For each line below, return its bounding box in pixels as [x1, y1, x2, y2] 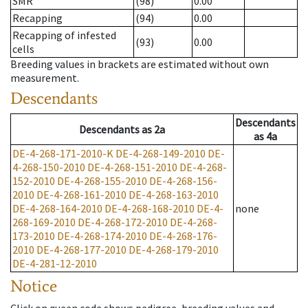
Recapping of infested [12, 28, 116, 43]
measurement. [10, 71, 79, 85]
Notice [10, 276, 57, 296]
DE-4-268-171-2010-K [12, 146, 113, 161]
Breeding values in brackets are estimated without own [10, 57, 269, 71]
